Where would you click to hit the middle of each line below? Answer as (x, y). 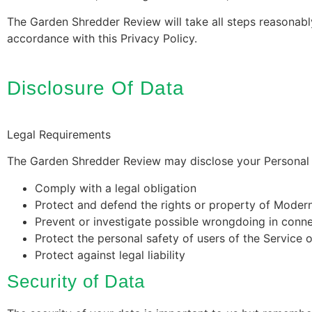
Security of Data (76, 281)
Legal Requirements (59, 135)
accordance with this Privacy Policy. (102, 38)
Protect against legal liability (110, 255)
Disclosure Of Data (96, 88)
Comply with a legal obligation (116, 188)
